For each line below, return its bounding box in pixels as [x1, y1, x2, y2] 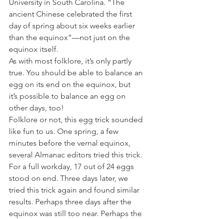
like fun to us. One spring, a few [9, 126, 120, 136]
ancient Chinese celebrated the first [9, 9, 134, 19]
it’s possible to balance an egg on [9, 91, 128, 101]
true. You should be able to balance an [9, 67, 145, 77]
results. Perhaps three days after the [9, 197, 133, 206]
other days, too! [9, 103, 64, 112]
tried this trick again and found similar [9, 185, 141, 195]
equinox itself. [9, 44, 58, 54]
